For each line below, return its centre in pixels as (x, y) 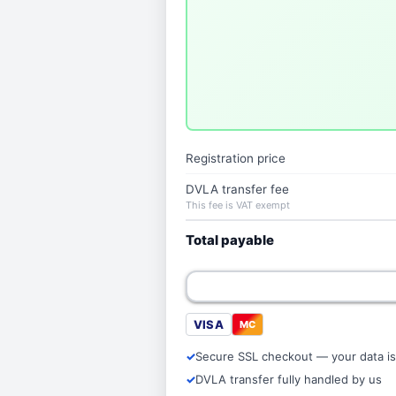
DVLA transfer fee (238, 189)
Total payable (230, 240)
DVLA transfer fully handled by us (289, 379)
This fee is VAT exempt (238, 205)
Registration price (236, 158)
